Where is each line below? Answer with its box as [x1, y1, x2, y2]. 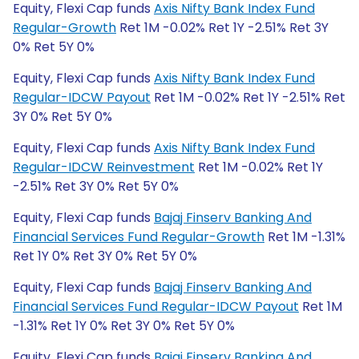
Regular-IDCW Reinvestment [13, 158, 195, 176]
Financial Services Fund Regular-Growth [13, 228, 264, 246]
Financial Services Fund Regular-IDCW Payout [13, 297, 299, 316]
